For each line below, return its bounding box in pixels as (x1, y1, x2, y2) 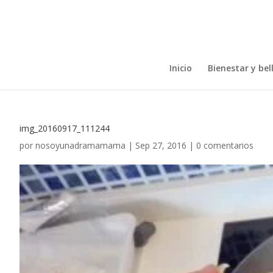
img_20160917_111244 (19, 122, 110, 134)
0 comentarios (196, 140, 253, 151)
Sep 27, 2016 (135, 140, 186, 151)
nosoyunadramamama (35, 140, 126, 151)
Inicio (169, 62, 192, 74)
